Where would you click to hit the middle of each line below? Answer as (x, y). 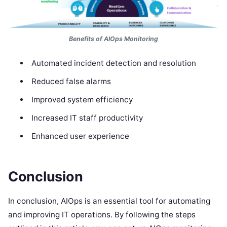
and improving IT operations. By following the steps (102, 214)
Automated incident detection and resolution (113, 63)
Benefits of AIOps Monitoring (113, 39)
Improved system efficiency (82, 100)
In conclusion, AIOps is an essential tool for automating (109, 201)
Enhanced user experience (80, 136)
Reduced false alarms (71, 82)
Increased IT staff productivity (87, 118)
